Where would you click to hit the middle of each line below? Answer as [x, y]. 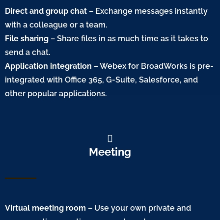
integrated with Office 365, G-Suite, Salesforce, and [101, 80]
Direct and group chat [46, 11]
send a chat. [27, 52]
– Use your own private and [138, 208]
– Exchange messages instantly [147, 11]
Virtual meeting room [45, 208]
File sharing [27, 38]
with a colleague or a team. [56, 25]
